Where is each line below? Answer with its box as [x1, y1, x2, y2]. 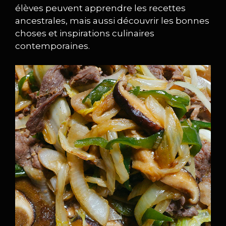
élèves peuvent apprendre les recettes [15, 3, 186, 13]
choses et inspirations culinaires [15, 28, 154, 38]
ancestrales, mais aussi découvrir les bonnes [15, 15, 209, 26]
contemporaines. [15, 40, 90, 51]
